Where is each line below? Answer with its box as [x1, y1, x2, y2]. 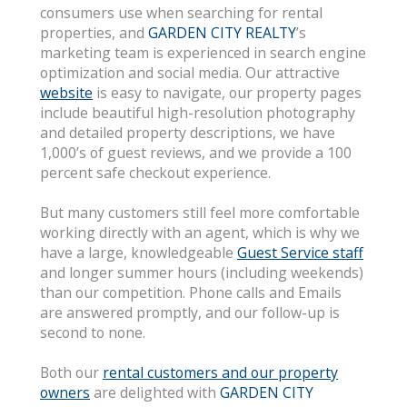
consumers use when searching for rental [40, 3, 323, 23]
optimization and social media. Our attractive [40, 63, 340, 83]
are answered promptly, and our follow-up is [40, 303, 340, 323]
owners [40, 382, 90, 402]
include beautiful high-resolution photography [40, 103, 355, 123]
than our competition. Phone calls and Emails [40, 283, 342, 303]
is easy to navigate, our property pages [93, 83, 362, 103]
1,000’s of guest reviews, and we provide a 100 [40, 143, 352, 163]
